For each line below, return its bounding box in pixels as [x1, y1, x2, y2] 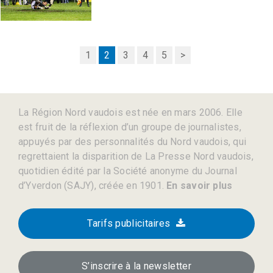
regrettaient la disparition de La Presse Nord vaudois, [18, 151, 253, 162]
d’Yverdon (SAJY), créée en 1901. [18, 180, 165, 191]
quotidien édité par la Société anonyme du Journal [18, 165, 237, 177]
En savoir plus [164, 180, 233, 191]
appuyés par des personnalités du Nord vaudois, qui [18, 136, 247, 147]
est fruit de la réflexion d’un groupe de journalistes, [18, 121, 241, 133]
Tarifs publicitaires [87, 218, 171, 229]
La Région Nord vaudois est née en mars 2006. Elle [18, 107, 243, 118]
